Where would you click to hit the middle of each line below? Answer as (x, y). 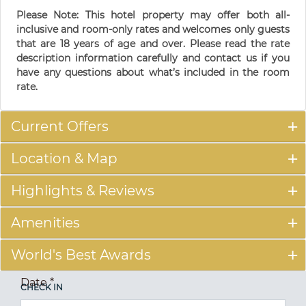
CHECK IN (42, 288)
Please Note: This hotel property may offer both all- (153, 15)
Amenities (45, 223)
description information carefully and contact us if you (153, 58)
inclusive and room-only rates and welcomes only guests (153, 30)
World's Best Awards (81, 255)
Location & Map (64, 159)
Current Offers (60, 127)
